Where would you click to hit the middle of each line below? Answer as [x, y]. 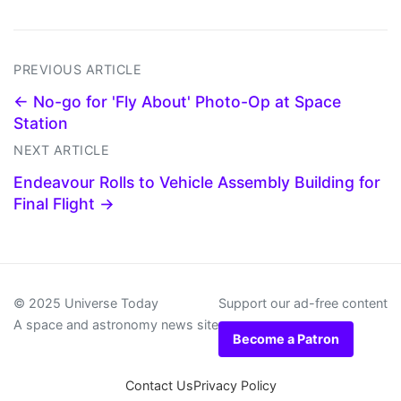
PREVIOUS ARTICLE [77, 70]
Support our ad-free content [303, 303]
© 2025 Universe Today [86, 303]
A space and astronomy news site [116, 325]
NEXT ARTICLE [61, 150]
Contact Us [159, 386]
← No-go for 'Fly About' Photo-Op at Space [177, 102]
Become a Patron [286, 339]
